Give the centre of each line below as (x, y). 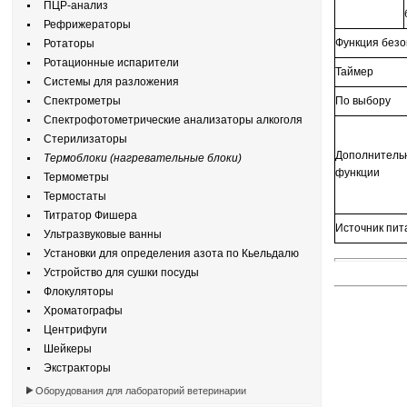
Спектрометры (78, 101)
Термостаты (71, 196)
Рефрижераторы (83, 25)
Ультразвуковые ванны (99, 234)
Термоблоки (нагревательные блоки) (139, 158)
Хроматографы (79, 311)
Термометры (72, 177)
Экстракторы (73, 368)
